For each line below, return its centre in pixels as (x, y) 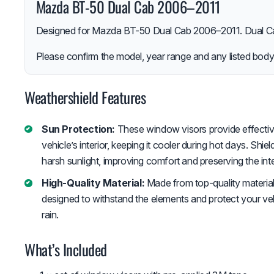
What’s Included (66, 250)
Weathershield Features (85, 97)
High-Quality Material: (93, 183)
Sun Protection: (78, 129)
